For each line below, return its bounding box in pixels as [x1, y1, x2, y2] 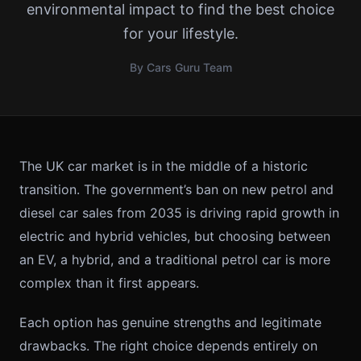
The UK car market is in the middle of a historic [19, 158, 308, 174]
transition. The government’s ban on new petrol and [19, 181, 334, 197]
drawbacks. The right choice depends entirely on [19, 338, 317, 354]
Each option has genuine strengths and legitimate [19, 314, 322, 330]
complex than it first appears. [19, 275, 199, 291]
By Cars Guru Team [129, 60, 232, 74]
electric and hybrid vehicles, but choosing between [19, 228, 330, 244]
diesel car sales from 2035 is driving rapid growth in [19, 205, 339, 221]
